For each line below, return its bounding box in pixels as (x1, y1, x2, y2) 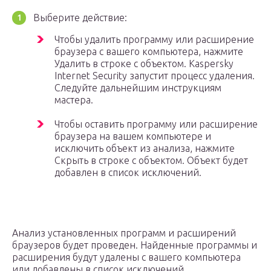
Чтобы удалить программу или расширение (54, 34, 254, 45)
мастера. (54, 94, 93, 106)
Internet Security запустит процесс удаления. (54, 70, 255, 82)
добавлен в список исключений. (54, 167, 201, 178)
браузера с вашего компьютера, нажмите (54, 46, 243, 57)
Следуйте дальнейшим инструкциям (54, 82, 221, 94)
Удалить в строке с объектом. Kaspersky (54, 58, 233, 70)
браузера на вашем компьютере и (54, 131, 211, 142)
